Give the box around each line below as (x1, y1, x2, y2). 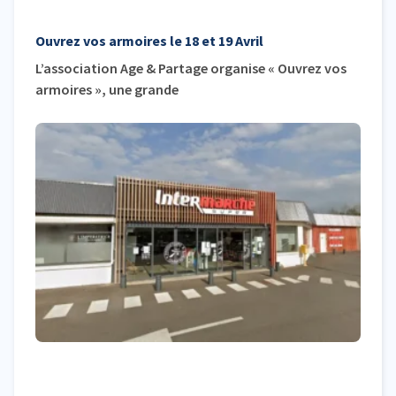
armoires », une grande (35, 80, 179, 98)
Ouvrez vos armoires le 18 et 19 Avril (35, 31, 263, 49)
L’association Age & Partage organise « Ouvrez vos (35, 58, 346, 77)
